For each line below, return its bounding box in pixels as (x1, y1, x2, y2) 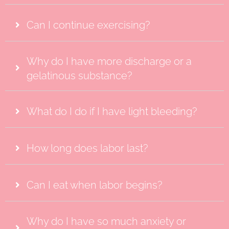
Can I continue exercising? (27, 19, 150, 32)
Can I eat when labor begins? (27, 179, 162, 192)
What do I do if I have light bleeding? (27, 105, 197, 118)
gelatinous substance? (27, 69, 132, 82)
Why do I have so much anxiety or (27, 215, 186, 227)
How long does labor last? (27, 142, 148, 155)
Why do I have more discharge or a (27, 55, 192, 67)
